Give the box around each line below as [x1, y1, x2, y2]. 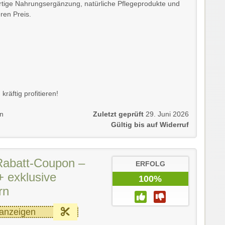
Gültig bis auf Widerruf [111, 121, 189, 129]
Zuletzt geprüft [93, 110, 144, 118]
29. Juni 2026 [146, 110, 189, 118]
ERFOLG [135, 160, 165, 168]
